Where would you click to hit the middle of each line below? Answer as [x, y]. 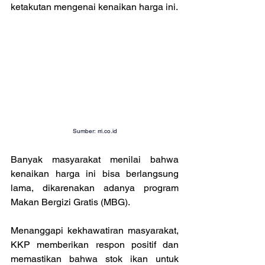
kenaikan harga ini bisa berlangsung [95, 173]
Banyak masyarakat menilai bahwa [95, 159]
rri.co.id [107, 131]
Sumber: [85, 131]
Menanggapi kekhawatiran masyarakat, [95, 230]
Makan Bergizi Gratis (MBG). [70, 202]
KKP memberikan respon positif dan [95, 244]
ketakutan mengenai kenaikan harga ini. [94, 7]
